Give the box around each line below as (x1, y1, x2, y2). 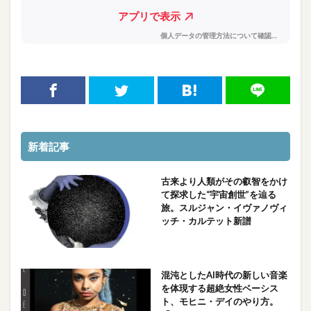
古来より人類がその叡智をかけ (160, 175, 287, 187)
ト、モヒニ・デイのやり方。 (160, 295, 278, 307)
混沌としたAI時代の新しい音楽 (160, 269, 287, 280)
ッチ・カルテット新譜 (160, 215, 251, 226)
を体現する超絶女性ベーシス (160, 282, 278, 294)
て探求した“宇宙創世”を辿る (160, 188, 276, 200)
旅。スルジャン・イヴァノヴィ (160, 201, 287, 213)
